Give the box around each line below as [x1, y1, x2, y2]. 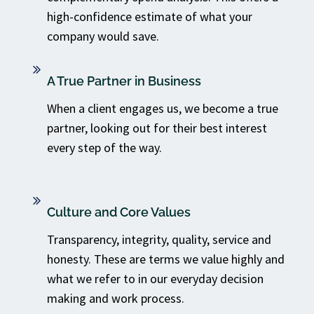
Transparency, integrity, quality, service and [47, 231, 271, 247]
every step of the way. [47, 139, 162, 156]
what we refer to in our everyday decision [47, 271, 264, 287]
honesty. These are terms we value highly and [47, 251, 285, 267]
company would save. [47, 28, 159, 44]
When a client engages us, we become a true [47, 100, 278, 116]
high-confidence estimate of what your [47, 8, 252, 25]
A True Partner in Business [47, 74, 201, 88]
